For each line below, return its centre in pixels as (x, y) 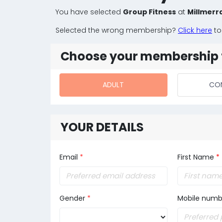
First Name (196, 157)
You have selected (89, 12)
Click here (195, 30)
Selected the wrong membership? (117, 30)
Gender (72, 198)
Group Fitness (149, 12)
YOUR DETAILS (102, 127)
